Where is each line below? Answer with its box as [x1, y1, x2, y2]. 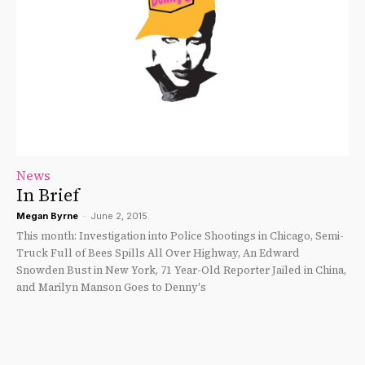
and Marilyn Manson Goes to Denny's [16, 280, 206, 295]
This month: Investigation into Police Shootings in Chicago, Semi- [16, 229, 344, 244]
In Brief [16, 183, 79, 208]
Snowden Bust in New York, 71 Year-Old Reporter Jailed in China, [16, 263, 346, 278]
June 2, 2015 [90, 210, 147, 222]
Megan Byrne [16, 210, 78, 222]
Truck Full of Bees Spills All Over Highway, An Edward [16, 246, 300, 261]
